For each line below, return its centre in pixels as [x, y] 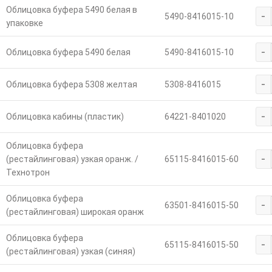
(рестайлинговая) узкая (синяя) [70, 252]
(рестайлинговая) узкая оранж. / [72, 159]
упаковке [24, 23]
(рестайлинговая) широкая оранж [75, 212]
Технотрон [28, 173]
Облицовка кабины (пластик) [65, 117]
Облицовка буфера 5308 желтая [71, 85]
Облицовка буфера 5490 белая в [71, 10]
